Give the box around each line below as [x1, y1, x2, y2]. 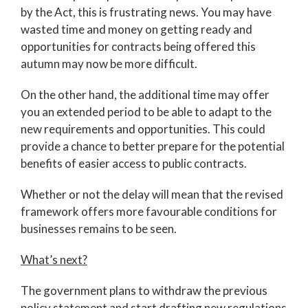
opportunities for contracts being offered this [21, 38, 256, 54]
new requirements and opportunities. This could [21, 121, 265, 136]
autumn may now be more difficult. [21, 56, 197, 71]
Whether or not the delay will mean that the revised [21, 186, 283, 201]
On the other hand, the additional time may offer [21, 87, 269, 102]
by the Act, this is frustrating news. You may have [21, 4, 272, 19]
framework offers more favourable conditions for [21, 203, 277, 219]
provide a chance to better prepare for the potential [21, 138, 285, 153]
